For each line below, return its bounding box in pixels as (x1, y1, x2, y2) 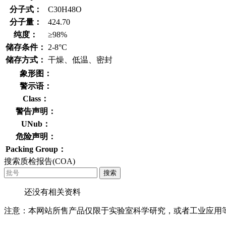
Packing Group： (6, 144, 66, 153)
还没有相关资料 (24, 187, 81, 196)
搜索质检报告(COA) (4, 156, 75, 165)
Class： (23, 94, 49, 103)
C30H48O (48, 5, 82, 14)
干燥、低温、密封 (48, 55, 112, 64)
